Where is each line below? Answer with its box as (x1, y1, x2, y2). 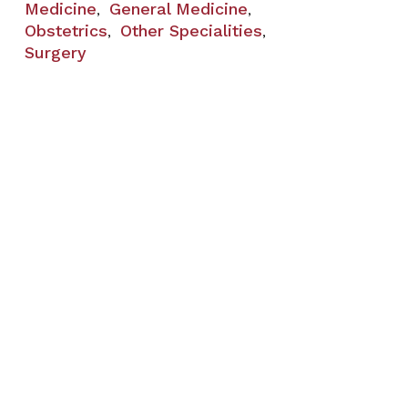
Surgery (24, 42, 87, 62)
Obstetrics (24, 20, 107, 40)
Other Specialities (119, 20, 262, 40)
